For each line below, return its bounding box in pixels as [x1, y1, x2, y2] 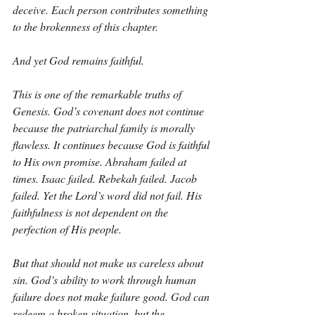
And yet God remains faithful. [13, 53, 144, 67]
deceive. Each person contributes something [13, 2, 211, 17]
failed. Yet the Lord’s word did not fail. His [13, 188, 205, 202]
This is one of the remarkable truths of [13, 86, 184, 101]
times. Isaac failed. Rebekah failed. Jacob [13, 171, 200, 186]
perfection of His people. [13, 221, 122, 236]
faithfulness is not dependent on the [13, 205, 171, 219]
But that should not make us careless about [13, 255, 206, 270]
